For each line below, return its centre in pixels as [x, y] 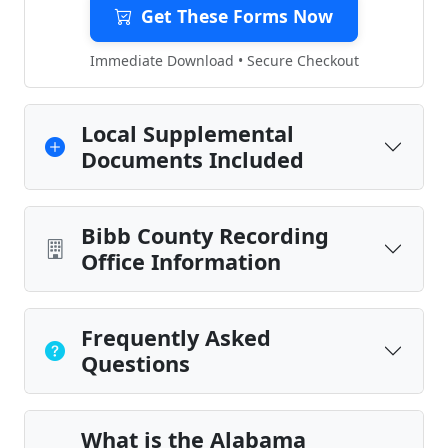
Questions [135, 363]
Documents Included [192, 159]
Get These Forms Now [237, 16]
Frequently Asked [176, 337]
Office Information [181, 261]
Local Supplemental [187, 133]
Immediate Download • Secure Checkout [224, 60]
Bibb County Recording [205, 235]
